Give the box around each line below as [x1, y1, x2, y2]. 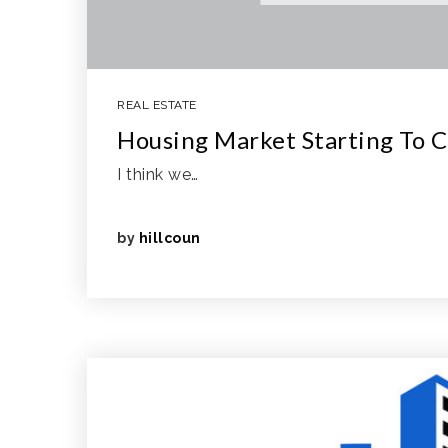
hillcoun [138, 230, 201, 246]
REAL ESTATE [117, 98, 197, 112]
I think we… [117, 165, 199, 184]
